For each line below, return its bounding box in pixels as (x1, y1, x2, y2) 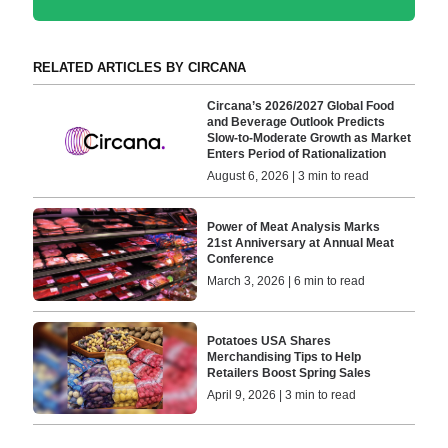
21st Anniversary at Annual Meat (207, 236, 395, 251)
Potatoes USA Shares (207, 333, 332, 348)
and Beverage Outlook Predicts (207, 115, 386, 130)
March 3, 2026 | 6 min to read (207, 274, 366, 289)
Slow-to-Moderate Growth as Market (207, 131, 412, 146)
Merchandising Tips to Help (207, 349, 362, 364)
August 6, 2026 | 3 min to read (207, 169, 370, 184)
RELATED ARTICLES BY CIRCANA (32, 59, 246, 75)
